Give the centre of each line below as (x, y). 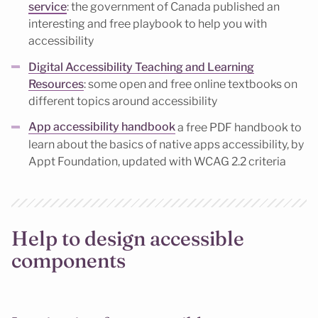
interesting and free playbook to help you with (148, 24)
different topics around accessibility (123, 101)
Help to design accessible (128, 238)
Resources (56, 84)
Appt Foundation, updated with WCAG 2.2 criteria (157, 161)
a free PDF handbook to (238, 127)
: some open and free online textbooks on (191, 84)
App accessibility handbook (102, 127)
